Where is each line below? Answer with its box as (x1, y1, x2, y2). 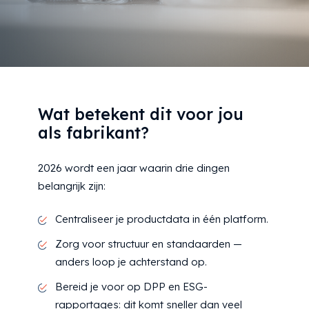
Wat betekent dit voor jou (38, 103, 243, 124)
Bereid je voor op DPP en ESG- (55, 280, 208, 294)
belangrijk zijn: (38, 179, 106, 192)
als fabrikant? (38, 122, 149, 143)
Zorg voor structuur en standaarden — (55, 237, 242, 251)
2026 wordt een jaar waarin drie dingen (38, 161, 230, 175)
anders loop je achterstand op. (55, 255, 207, 269)
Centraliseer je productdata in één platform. (55, 212, 268, 226)
